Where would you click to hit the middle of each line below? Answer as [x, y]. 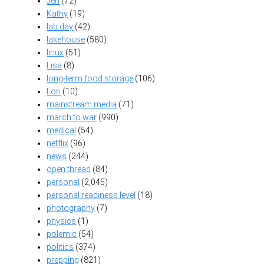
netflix [58, 143]
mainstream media [82, 105]
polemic [62, 234]
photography [71, 208]
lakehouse [66, 40]
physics [62, 221]
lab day [60, 27]
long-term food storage [90, 79]
